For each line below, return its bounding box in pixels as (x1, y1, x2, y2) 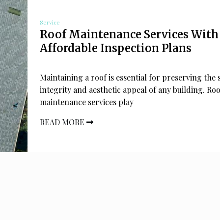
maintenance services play (40, 96, 134, 107)
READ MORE (40, 116, 86, 127)
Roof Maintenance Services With (40, 27, 219, 41)
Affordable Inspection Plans (40, 41, 192, 55)
